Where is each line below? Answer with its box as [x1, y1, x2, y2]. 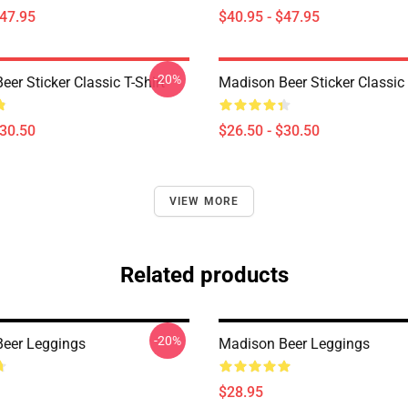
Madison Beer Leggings [219, 335, 370, 352]
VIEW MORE [168, 195, 240, 208]
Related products [119, 262, 289, 288]
